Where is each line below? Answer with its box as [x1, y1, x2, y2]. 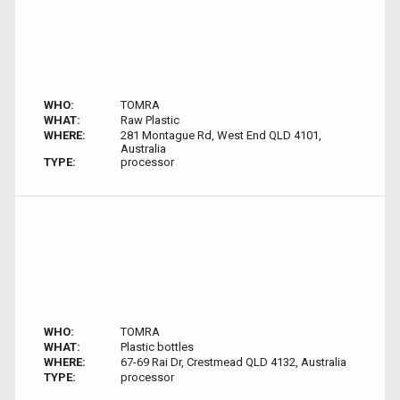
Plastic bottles [120, 340, 194, 354]
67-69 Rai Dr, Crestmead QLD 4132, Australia [120, 355, 346, 369]
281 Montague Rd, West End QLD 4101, [120, 129, 321, 142]
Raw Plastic [120, 113, 179, 127]
